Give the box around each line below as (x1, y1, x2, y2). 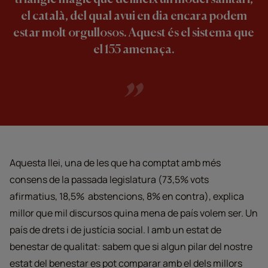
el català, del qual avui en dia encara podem (20, 11, 247, 23)
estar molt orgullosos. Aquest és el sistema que (13, 28, 255, 39)
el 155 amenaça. (93, 44, 175, 56)
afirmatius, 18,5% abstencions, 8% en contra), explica (10, 190, 244, 203)
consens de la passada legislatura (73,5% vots (10, 173, 209, 186)
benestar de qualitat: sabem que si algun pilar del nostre (10, 240, 252, 253)
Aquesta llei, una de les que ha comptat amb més (10, 156, 221, 169)
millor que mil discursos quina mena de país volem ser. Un (10, 206, 258, 220)
